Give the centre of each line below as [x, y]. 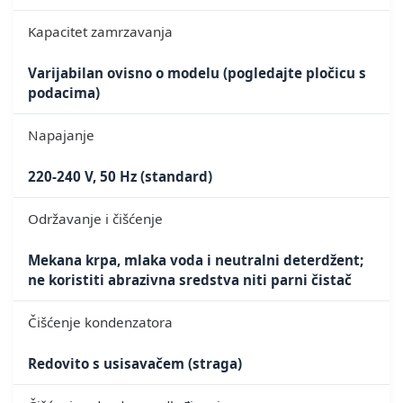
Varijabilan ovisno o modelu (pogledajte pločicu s [197, 72]
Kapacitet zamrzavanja [100, 31]
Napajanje [61, 134]
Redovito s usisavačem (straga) [135, 363]
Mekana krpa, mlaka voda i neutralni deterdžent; [196, 260]
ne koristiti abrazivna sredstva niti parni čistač [190, 279]
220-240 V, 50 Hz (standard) [120, 176]
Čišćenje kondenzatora [100, 322]
